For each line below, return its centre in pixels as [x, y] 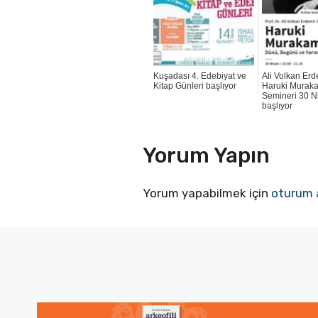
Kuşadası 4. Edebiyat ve [200, 76]
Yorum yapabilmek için [207, 193]
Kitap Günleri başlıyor [195, 86]
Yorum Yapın [207, 155]
